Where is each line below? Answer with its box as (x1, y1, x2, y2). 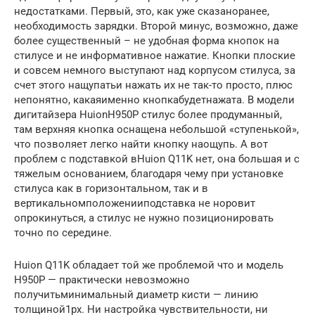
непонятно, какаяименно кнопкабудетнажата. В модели (14, 94, 295, 107)
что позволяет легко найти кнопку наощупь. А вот (14, 138, 268, 151)
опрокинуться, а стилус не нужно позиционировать (14, 212, 274, 225)
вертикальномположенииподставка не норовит (14, 197, 255, 210)
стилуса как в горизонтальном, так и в (14, 182, 208, 195)
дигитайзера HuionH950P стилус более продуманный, (14, 108, 282, 122)
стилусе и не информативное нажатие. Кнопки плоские (14, 49, 295, 63)
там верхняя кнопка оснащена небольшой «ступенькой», (14, 123, 299, 136)
